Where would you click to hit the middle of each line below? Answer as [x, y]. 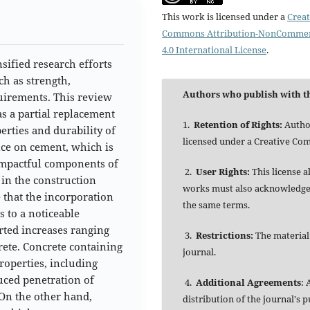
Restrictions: [225, 236]
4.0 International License [214, 50]
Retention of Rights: [238, 125]
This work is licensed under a [225, 17]
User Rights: [223, 172]
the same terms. [216, 205]
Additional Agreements [248, 283]
